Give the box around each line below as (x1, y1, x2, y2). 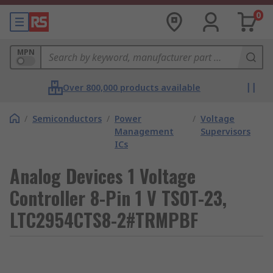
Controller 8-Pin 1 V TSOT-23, (10, 184, 227, 211)
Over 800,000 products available (63, 82, 200, 93)
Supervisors (200, 126, 250, 137)
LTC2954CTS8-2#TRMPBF (10, 206, 198, 233)
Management (115, 126, 174, 137)
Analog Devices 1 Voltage (10, 162, 196, 190)
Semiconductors (32, 113, 102, 124)
